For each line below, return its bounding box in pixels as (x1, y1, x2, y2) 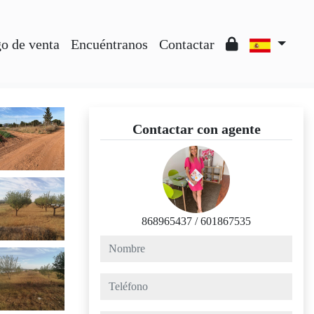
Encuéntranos (70, 36, 148, 52)
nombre (100, 237, 133, 249)
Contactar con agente (132, 121, 261, 137)
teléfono (100, 275, 135, 287)
